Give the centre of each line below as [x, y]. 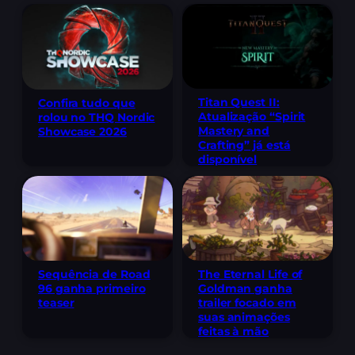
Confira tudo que [87, 103]
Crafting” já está [244, 145]
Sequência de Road [94, 274]
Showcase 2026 [82, 131]
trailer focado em [247, 302]
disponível [228, 159]
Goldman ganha [245, 288]
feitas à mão [233, 331]
